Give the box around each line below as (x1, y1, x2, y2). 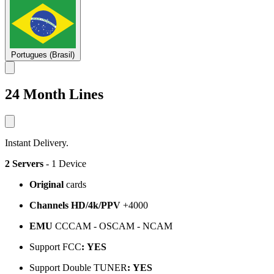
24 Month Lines (5, 86, 103, 102)
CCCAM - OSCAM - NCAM (53, 220, 172, 231)
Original (29, 179, 66, 190)
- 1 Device (43, 158, 86, 169)
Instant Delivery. (5, 137, 68, 148)
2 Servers (5, 158, 43, 169)
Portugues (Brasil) (11, 50, 75, 59)
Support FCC (29, 241, 81, 252)
